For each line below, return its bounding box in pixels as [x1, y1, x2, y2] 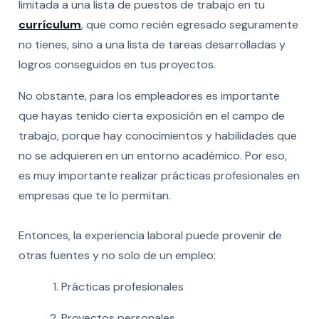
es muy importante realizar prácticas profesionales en [18, 167, 300, 183]
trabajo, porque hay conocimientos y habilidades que [18, 127, 297, 143]
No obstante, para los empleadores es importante [18, 88, 280, 103]
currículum [18, 16, 81, 32]
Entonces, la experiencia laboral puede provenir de [18, 227, 282, 243]
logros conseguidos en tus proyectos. [18, 56, 216, 72]
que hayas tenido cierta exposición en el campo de [18, 108, 285, 123]
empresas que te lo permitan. [18, 187, 171, 203]
